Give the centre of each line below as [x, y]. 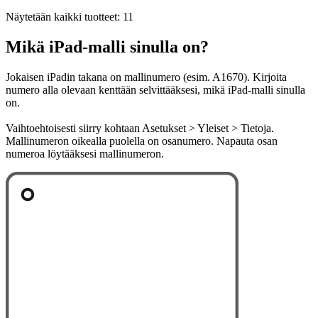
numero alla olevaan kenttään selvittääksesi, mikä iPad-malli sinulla [155, 90]
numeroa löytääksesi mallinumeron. [85, 154]
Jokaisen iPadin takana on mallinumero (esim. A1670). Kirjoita [146, 77]
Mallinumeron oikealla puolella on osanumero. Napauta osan [142, 141]
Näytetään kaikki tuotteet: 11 [70, 17]
